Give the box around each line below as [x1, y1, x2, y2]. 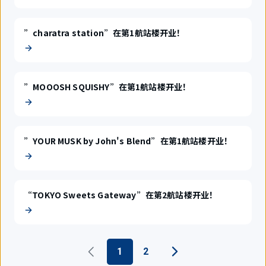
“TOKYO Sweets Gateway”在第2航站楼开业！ [24, 189, 218, 201]
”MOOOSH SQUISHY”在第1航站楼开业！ [24, 81, 191, 93]
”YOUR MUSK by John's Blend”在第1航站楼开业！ [24, 135, 233, 147]
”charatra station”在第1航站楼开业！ [24, 27, 185, 39]
